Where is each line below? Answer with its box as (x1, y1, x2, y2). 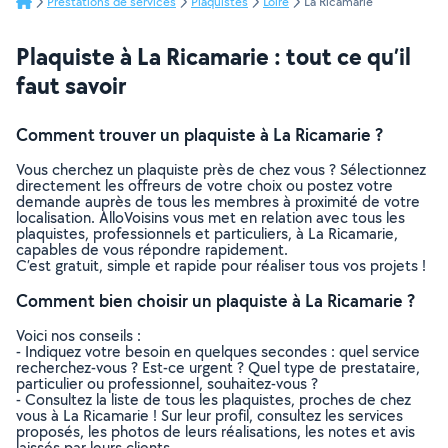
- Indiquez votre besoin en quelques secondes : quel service (16, 341, 420, 362)
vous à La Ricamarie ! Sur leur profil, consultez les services (16, 405, 403, 426)
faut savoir (16, 69, 126, 101)
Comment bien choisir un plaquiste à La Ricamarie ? (16, 289, 415, 312)
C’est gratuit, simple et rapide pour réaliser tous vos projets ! (16, 255, 426, 276)
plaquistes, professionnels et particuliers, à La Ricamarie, (16, 223, 398, 244)
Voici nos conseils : (16, 325, 141, 346)
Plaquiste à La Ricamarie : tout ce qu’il (16, 40, 411, 72)
